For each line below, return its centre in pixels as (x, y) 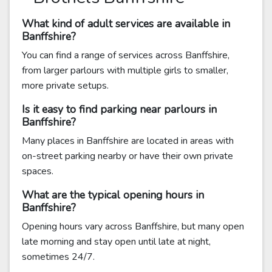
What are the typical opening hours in (113, 195)
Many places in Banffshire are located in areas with (128, 141)
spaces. (38, 171)
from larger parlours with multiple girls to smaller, (125, 70)
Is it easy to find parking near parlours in (119, 109)
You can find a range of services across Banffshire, (126, 55)
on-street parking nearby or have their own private (127, 156)
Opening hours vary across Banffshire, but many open (133, 226)
